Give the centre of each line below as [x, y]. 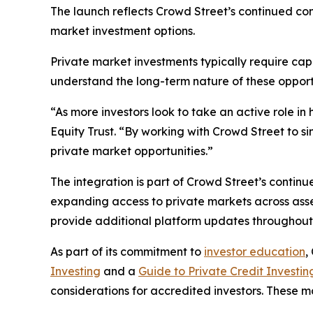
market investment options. [123, 31]
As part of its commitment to [127, 252]
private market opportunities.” [132, 151]
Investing [75, 271]
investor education [255, 252]
